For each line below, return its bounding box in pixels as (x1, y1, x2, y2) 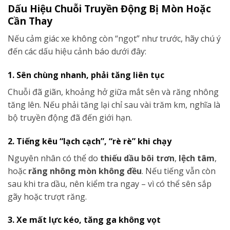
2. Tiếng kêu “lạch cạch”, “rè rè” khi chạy (8, 135, 171, 147)
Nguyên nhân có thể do (8, 152, 100, 164)
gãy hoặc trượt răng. (8, 190, 87, 202)
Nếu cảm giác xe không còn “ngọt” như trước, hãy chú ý (8, 32, 221, 44)
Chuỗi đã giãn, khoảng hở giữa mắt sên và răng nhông (8, 86, 219, 98)
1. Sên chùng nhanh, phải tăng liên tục (8, 69, 164, 81)
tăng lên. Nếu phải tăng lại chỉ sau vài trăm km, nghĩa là (8, 99, 220, 110)
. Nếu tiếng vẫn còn (142, 165, 216, 177)
